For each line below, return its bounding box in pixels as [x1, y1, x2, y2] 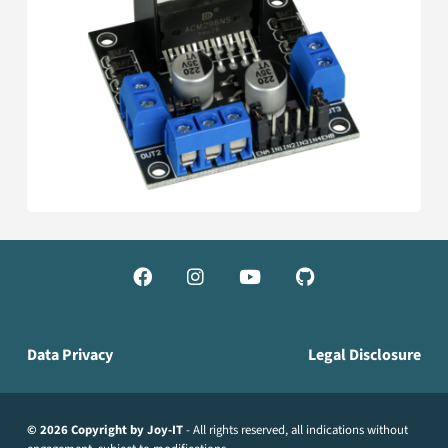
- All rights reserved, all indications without [183, 420, 409, 439]
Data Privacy [27, 344, 114, 367]
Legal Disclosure [307, 344, 421, 367]
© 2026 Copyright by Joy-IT [27, 420, 184, 439]
